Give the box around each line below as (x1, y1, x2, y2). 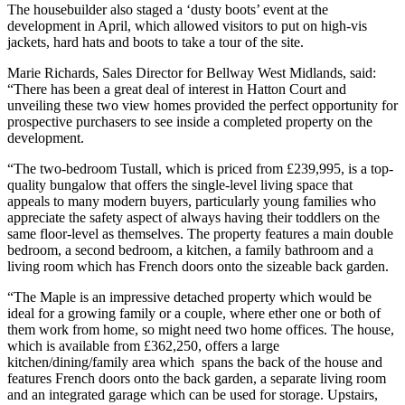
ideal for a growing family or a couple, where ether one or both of (7, 305, 381, 321)
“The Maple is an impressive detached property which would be (7, 288, 372, 305)
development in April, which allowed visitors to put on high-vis (7, 17, 367, 33)
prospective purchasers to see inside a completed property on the (7, 113, 372, 129)
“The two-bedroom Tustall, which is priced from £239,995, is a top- (7, 160, 393, 176)
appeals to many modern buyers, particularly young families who (7, 193, 376, 209)
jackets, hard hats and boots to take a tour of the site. (7, 33, 304, 50)
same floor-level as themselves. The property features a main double (7, 225, 393, 241)
